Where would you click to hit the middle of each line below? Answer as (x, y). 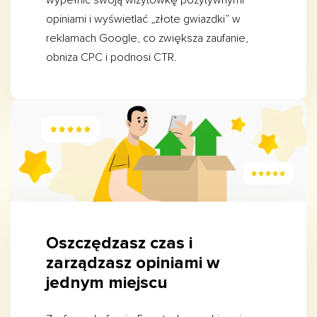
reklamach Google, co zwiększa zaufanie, (147, 39)
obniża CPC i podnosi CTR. (111, 58)
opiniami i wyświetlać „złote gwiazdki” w (143, 19)
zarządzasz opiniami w (133, 263)
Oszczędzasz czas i (119, 243)
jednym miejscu (107, 283)
